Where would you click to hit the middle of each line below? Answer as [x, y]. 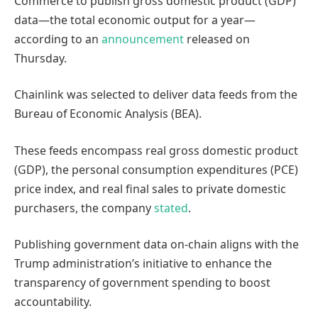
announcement [143, 39]
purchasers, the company [83, 208]
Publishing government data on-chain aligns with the [157, 245]
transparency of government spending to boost [142, 283]
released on [217, 39]
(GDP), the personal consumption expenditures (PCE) [156, 169]
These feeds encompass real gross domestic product [156, 150]
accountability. [53, 302]
